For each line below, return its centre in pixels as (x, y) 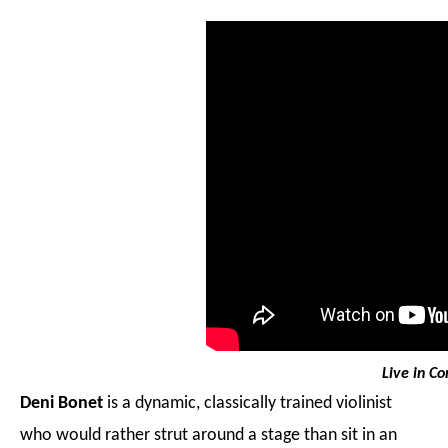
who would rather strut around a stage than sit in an (208, 435)
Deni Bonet (63, 403)
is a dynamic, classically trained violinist (249, 403)
